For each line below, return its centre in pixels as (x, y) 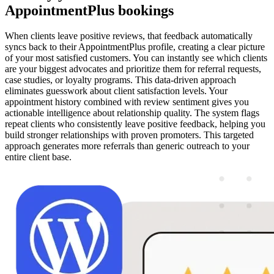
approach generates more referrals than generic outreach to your (127, 146)
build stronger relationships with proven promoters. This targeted (129, 135)
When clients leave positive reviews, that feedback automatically (129, 36)
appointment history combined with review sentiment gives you (127, 102)
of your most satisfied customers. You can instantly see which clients (136, 58)
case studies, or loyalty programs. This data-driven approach (120, 80)
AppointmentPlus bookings (89, 10)
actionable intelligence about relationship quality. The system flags (132, 113)
